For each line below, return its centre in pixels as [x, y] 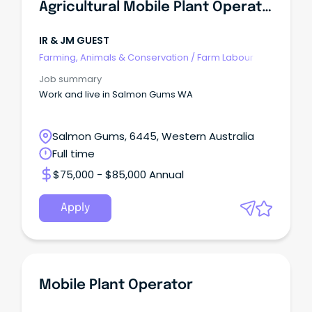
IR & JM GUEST [74, 41]
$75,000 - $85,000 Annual [118, 174]
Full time [73, 154]
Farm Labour [225, 57]
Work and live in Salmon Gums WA [116, 95]
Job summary [70, 79]
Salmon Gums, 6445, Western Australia [153, 136]
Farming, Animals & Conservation [114, 57]
